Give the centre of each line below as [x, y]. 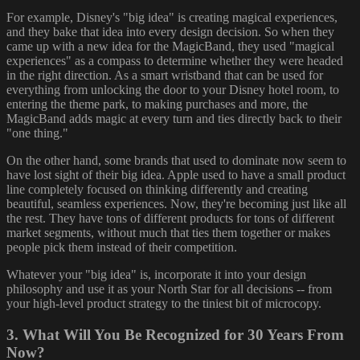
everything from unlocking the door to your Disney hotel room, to [173, 89]
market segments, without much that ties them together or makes [168, 232]
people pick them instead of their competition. [122, 247]
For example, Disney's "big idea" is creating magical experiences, [172, 17]
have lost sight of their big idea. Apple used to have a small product [176, 174]
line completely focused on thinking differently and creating [157, 189]
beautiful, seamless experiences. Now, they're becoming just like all [176, 203]
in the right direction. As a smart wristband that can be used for [165, 75]
